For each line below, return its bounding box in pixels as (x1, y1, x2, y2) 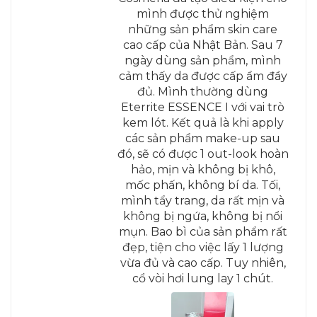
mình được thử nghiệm (137, 7, 270, 21)
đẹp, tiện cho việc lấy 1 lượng (122, 241, 284, 255)
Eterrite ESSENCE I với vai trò (121, 100, 285, 115)
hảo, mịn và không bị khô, (130, 163, 275, 177)
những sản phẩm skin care (128, 23, 278, 37)
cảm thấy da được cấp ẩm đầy (118, 69, 287, 83)
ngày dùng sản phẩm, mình (125, 54, 282, 68)
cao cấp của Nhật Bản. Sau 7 (122, 38, 283, 52)
